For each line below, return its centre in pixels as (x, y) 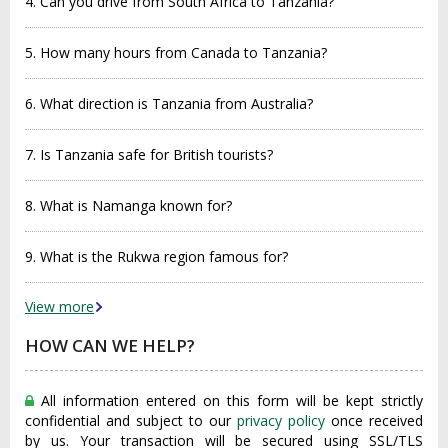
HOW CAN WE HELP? (110, 345)
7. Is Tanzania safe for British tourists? (149, 154)
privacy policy (281, 420)
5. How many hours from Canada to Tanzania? (176, 52)
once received (374, 420)
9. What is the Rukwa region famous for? (156, 256)
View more (59, 306)
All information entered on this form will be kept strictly (228, 400)
